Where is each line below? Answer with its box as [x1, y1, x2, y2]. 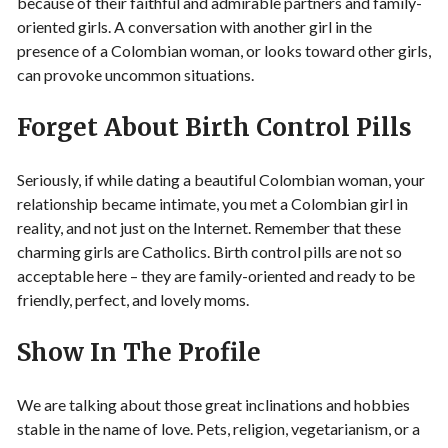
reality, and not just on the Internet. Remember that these [17, 217, 401, 237]
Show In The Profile [17, 336, 261, 368]
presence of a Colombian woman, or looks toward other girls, [17, 40, 431, 60]
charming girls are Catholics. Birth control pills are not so [17, 241, 402, 261]
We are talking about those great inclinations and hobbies [17, 394, 410, 414]
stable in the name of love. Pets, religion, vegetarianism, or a [17, 418, 420, 438]
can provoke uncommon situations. [17, 64, 254, 84]
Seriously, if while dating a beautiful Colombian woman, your [17, 169, 425, 189]
